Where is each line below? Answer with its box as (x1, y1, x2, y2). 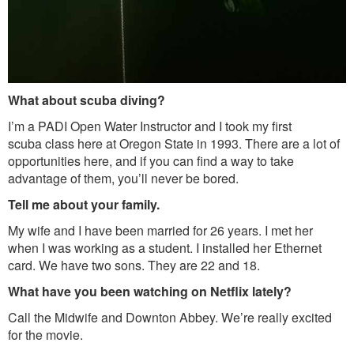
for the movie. (8, 325, 83, 344)
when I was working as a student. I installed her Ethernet (8, 238, 322, 257)
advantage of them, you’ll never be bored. (8, 168, 239, 187)
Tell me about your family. (8, 194, 160, 213)
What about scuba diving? (8, 90, 165, 109)
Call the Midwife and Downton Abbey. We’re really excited (8, 307, 332, 326)
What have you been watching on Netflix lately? (8, 281, 292, 300)
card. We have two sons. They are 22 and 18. (8, 255, 260, 274)
